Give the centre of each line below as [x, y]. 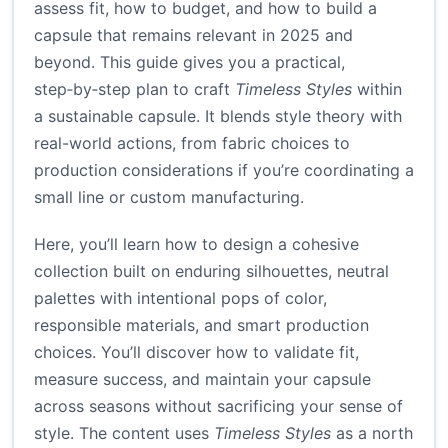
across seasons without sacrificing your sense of [218, 406]
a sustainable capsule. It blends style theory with [218, 116]
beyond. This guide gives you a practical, [189, 62]
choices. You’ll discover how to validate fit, [196, 352]
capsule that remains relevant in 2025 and [193, 35]
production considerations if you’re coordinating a [224, 170]
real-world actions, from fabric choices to [192, 143]
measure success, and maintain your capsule [202, 379]
